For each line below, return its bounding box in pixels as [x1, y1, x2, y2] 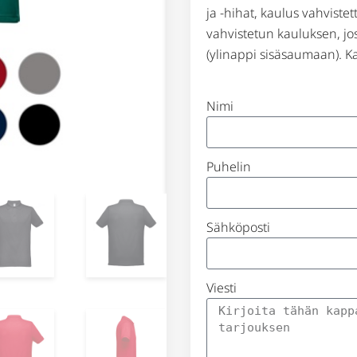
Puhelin [206, 157, 251, 175]
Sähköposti [206, 218, 270, 236]
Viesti [206, 278, 237, 296]
